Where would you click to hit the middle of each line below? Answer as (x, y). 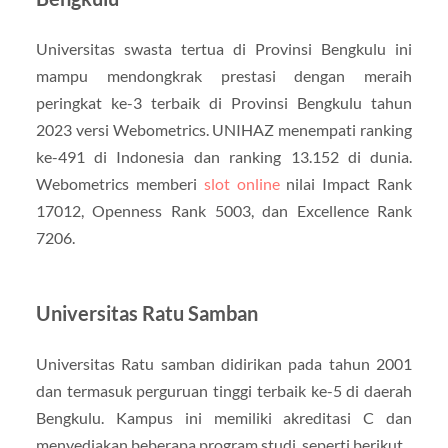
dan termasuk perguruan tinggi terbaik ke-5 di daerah (224, 390)
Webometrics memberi (119, 183)
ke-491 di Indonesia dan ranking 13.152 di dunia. (224, 156)
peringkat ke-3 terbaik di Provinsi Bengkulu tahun (224, 102)
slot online (241, 183)
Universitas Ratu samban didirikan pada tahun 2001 (224, 363)
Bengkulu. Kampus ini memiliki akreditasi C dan (224, 417)
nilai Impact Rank (346, 183)
